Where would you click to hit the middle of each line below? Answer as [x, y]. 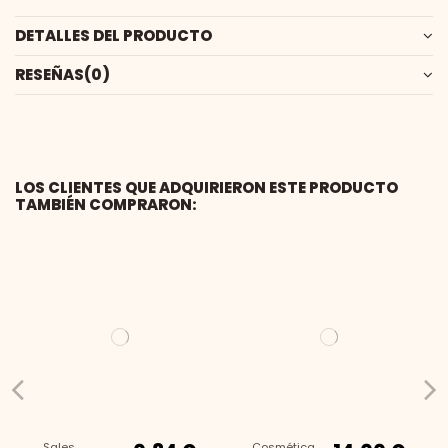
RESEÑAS [49, 75]
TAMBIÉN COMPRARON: [106, 204]
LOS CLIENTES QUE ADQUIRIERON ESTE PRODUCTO [206, 187]
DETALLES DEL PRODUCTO [113, 36]
